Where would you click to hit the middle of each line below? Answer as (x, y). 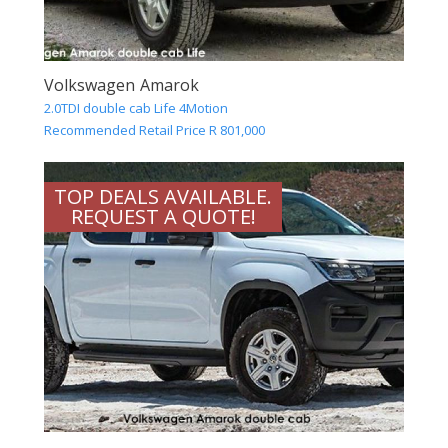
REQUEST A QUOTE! (163, 217)
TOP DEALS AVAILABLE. (163, 197)
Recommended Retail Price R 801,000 (154, 130)
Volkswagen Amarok (122, 84)
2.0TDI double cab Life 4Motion (136, 108)
